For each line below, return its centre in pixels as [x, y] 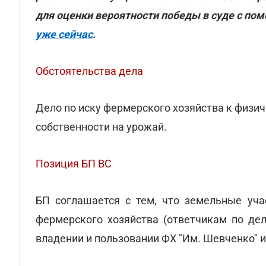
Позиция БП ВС [74, 164]
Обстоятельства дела [89, 71]
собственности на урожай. [101, 127]
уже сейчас [64, 34]
